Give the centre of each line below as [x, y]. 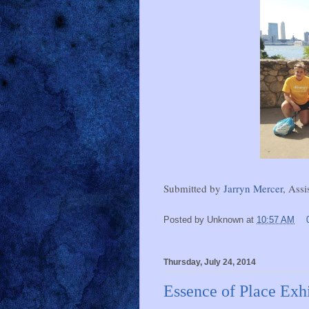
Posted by [185, 219]
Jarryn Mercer [253, 188]
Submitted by [193, 188]
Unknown [225, 219]
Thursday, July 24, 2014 [210, 262]
